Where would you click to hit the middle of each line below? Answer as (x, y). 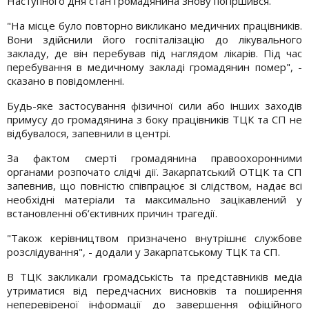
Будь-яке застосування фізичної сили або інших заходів (154, 105)
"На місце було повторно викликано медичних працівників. (154, 25)
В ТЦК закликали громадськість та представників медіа (154, 276)
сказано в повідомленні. (66, 80)
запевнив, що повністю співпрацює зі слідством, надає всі (154, 185)
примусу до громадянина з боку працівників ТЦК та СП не (154, 119)
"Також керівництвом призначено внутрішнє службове (154, 238)
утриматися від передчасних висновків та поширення (154, 290)
